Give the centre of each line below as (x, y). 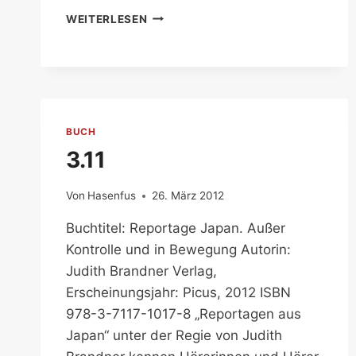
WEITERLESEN (107, 19)
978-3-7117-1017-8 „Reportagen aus (184, 314)
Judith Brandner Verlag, (141, 271)
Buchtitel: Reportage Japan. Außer (176, 228)
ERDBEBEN (177, 31)
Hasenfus (112, 196)
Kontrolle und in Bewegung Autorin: (178, 250)
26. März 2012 (188, 196)
